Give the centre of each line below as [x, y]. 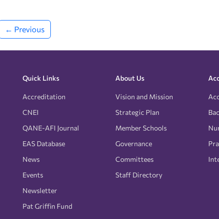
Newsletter [40, 190]
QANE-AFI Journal [51, 128]
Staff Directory [139, 175]
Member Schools [141, 128]
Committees [134, 159]
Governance [134, 143]
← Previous [24, 29]
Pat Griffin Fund [47, 206]
